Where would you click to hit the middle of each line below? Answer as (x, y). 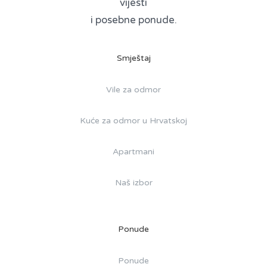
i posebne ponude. (133, 20)
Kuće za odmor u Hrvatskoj (133, 121)
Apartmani (133, 152)
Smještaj (133, 58)
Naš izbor (133, 183)
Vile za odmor (133, 90)
